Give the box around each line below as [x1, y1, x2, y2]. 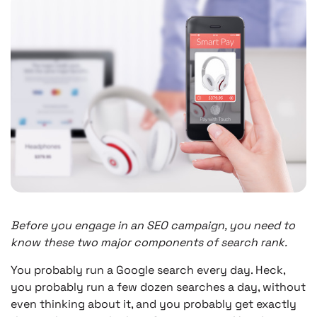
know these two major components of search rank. [11, 234, 287, 250]
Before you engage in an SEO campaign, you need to [11, 217, 295, 233]
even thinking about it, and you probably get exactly [11, 296, 296, 311]
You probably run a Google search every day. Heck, [11, 262, 285, 277]
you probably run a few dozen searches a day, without [11, 279, 306, 294]
